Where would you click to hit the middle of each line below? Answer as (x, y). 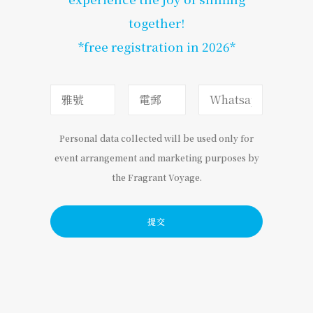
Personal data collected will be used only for (156, 138)
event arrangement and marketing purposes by (156, 158)
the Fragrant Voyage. (156, 177)
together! (156, 23)
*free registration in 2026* (156, 46)
